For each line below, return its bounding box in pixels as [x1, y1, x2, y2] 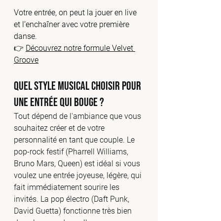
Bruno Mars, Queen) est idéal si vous [14, 159, 142, 168]
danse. [14, 32, 37, 41]
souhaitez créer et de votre [14, 123, 107, 133]
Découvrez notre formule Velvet [26, 43, 135, 53]
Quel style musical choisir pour [14, 79, 143, 93]
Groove [14, 55, 38, 65]
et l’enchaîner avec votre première [14, 20, 131, 29]
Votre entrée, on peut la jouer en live [14, 8, 139, 17]
